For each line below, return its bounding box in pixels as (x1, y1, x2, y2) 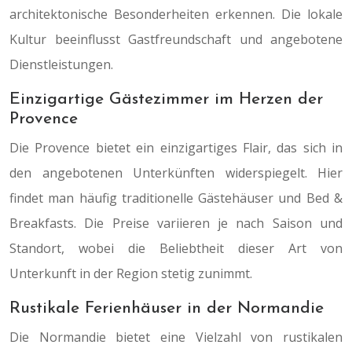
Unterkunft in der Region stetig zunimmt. (9, 265, 252, 282)
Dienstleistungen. (9, 56, 113, 73)
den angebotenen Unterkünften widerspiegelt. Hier (9, 164, 343, 181)
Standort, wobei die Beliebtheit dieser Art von (9, 240, 343, 257)
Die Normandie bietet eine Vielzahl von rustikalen (9, 328, 343, 346)
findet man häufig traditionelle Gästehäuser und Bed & (9, 189, 343, 207)
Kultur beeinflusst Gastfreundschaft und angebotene (9, 31, 343, 48)
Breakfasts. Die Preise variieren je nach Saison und (9, 214, 343, 232)
